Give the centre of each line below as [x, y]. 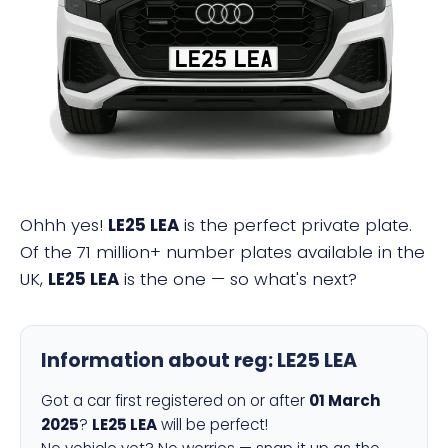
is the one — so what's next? [238, 279]
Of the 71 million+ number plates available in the [222, 252]
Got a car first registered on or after [175, 400]
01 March [345, 400]
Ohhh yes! [64, 225]
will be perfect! [212, 424]
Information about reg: [159, 360]
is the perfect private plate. [295, 225]
